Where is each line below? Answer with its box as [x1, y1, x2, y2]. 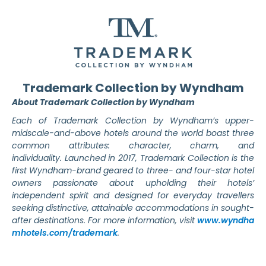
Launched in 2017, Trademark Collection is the [64, 152, 255, 164]
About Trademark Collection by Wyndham [12, 96, 195, 109]
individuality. [12, 152, 65, 164]
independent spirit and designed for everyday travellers [12, 189, 254, 202]
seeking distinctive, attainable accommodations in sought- [12, 202, 254, 214]
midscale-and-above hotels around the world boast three [12, 127, 254, 140]
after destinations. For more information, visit [12, 214, 197, 227]
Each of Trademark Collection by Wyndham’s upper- [12, 115, 254, 127]
